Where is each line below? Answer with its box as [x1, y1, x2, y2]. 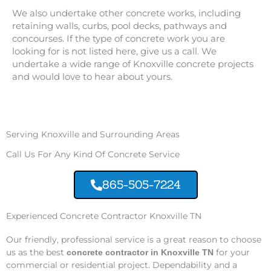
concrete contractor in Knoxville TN [67, 248, 214, 257]
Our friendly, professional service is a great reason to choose [6, 235, 261, 244]
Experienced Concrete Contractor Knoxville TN [6, 211, 201, 221]
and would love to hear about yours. [12, 71, 172, 82]
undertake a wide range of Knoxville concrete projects [12, 58, 253, 70]
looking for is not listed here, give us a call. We [12, 45, 217, 57]
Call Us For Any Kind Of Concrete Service [6, 149, 180, 159]
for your [214, 247, 250, 257]
